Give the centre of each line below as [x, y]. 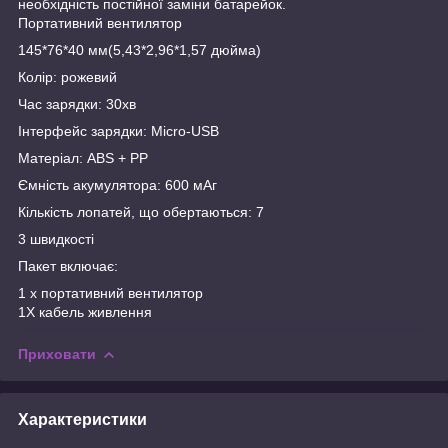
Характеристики [82, 419]
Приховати [57, 353]
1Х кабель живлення [85, 311]
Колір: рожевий [67, 76]
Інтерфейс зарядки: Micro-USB [118, 130]
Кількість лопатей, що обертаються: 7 [141, 211]
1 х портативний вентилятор [110, 292]
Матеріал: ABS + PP [83, 157]
